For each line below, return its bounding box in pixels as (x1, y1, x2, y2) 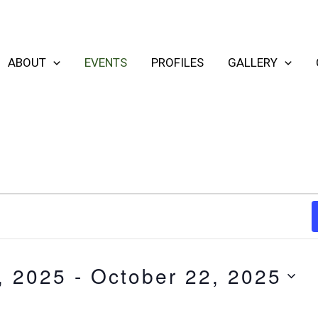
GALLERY (228, 55, 278, 70)
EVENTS (84, 55, 128, 70)
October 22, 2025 (91, 261, 282, 290)
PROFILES (151, 55, 204, 70)
